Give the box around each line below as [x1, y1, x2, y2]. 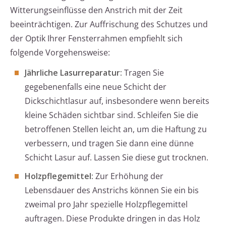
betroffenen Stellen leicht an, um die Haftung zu [25, 124, 207, 135]
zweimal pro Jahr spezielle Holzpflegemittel [25, 199, 188, 210]
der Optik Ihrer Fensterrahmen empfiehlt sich [10, 33, 183, 44]
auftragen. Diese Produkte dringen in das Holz [25, 213, 200, 224]
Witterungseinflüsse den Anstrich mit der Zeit [10, 5, 183, 16]
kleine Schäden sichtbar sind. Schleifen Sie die [25, 109, 198, 121]
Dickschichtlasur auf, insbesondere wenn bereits [25, 95, 209, 107]
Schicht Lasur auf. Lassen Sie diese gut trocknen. [25, 152, 208, 163]
